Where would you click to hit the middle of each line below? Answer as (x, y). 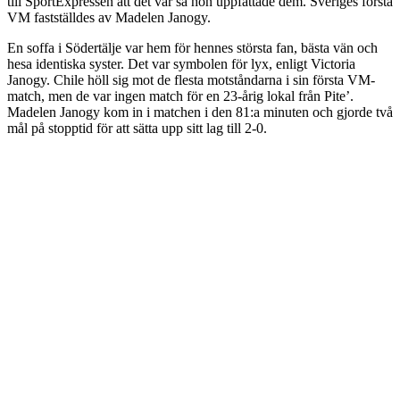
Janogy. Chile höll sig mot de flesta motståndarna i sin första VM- (191, 79)
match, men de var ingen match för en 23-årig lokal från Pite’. (180, 96)
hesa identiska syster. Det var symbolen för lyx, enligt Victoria (181, 63)
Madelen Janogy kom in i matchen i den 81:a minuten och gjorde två (200, 112)
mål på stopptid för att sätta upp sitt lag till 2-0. (137, 128)
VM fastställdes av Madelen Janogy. (109, 17)
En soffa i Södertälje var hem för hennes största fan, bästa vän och (192, 47)
